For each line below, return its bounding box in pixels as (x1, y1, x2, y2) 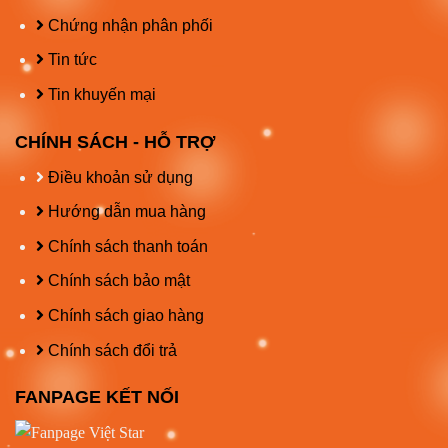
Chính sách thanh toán (43, 237, 208, 255)
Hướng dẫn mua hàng (43, 203, 206, 221)
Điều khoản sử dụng (43, 168, 193, 186)
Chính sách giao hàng (43, 307, 204, 325)
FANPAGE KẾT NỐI (15, 387, 179, 408)
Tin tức (43, 51, 97, 69)
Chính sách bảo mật (43, 272, 190, 290)
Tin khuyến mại (43, 85, 156, 103)
